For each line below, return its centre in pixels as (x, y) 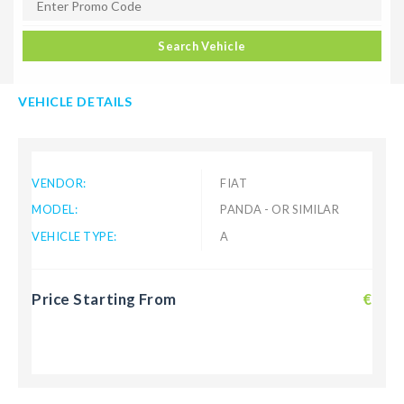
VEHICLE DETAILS (75, 102)
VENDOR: (59, 183)
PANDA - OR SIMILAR (280, 210)
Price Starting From (104, 299)
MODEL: (55, 210)
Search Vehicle (202, 46)
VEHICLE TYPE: (74, 237)
